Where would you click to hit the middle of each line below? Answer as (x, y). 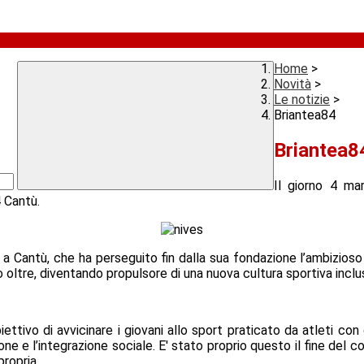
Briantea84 (305, 115)
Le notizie (302, 100)
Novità (292, 84)
